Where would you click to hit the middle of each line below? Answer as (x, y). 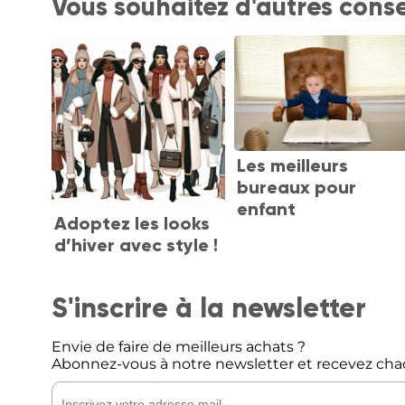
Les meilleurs (292, 165)
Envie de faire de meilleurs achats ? (179, 347)
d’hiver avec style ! (136, 245)
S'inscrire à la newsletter (209, 308)
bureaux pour (296, 187)
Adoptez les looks (132, 224)
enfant (266, 209)
